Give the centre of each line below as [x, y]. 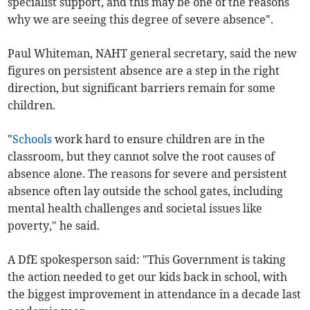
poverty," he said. [54, 226]
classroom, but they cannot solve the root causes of [142, 157]
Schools [33, 139]
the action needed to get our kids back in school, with [148, 277]
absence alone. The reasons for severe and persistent [148, 174]
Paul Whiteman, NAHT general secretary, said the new [153, 54]
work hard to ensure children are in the [159, 139]
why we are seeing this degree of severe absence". [141, 20]
